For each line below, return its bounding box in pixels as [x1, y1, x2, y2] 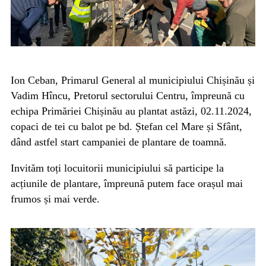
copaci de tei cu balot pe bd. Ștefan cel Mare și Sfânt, [11, 121, 242, 133]
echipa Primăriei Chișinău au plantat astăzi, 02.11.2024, [11, 105, 252, 118]
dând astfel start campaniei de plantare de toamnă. [11, 136, 227, 148]
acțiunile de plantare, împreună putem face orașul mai [11, 178, 243, 190]
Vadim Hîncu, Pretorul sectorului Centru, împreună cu [11, 90, 245, 102]
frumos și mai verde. [11, 193, 100, 205]
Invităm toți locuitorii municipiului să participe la [11, 162, 224, 175]
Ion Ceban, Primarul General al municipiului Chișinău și [11, 74, 255, 87]
